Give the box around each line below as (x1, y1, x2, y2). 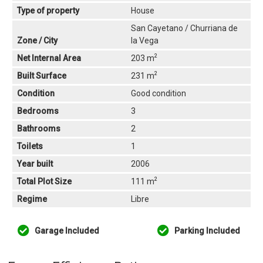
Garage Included (33, 226, 100, 235)
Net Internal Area (17, 53, 82, 63)
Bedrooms (17, 106, 59, 116)
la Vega (130, 36, 159, 45)
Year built (17, 159, 53, 168)
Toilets (17, 141, 43, 151)
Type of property (17, 6, 80, 15)
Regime (17, 194, 48, 204)
